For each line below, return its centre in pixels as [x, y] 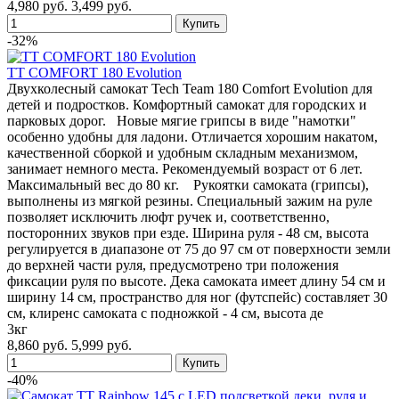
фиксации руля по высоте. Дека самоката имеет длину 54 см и [196, 281]
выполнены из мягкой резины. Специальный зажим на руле [190, 200]
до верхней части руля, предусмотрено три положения [173, 265]
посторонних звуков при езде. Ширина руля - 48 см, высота [188, 232]
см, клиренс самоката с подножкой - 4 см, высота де [165, 313]
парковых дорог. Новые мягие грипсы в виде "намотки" [182, 120]
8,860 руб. [37, 345]
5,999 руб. [102, 345]
